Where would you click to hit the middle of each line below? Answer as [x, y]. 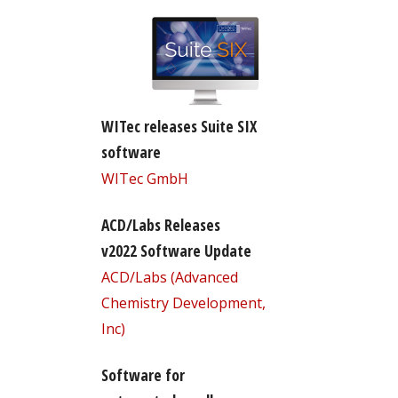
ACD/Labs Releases [160, 224]
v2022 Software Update [176, 250]
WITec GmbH [144, 178]
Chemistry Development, [183, 302]
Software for [143, 374]
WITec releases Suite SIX [179, 126]
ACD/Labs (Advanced [169, 277]
